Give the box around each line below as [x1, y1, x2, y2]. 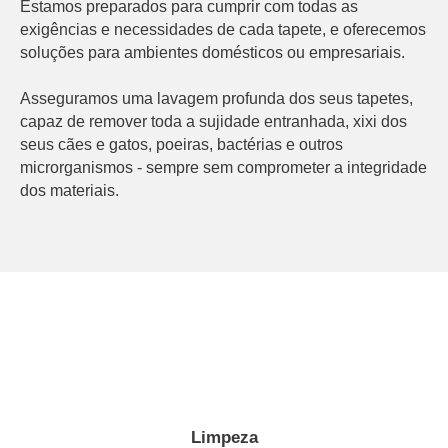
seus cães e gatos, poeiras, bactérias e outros [20, 136, 343, 153]
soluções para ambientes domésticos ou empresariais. [20, 44, 405, 61]
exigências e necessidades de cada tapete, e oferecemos [20, 21, 426, 38]
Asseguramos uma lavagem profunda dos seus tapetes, [20, 90, 413, 107]
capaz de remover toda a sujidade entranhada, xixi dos [20, 113, 407, 130]
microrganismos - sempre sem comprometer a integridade [20, 159, 427, 176]
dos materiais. [20, 182, 119, 199]
